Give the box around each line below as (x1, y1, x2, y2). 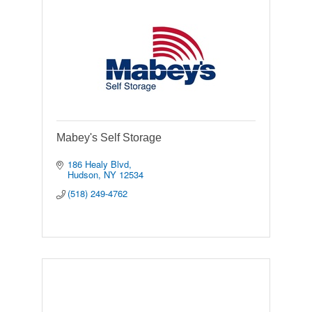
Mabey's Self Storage (56, 132, 162, 144)
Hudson (68, 168, 99, 182)
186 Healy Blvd (68, 157, 130, 171)
